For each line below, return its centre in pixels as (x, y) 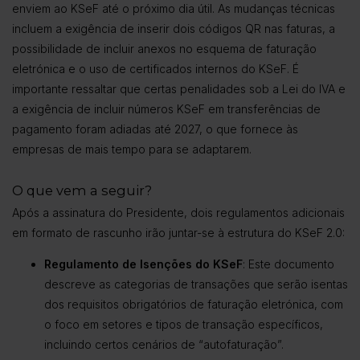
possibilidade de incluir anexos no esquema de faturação (164, 49)
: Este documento (288, 264)
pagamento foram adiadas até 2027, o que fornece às (155, 129)
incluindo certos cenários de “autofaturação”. (164, 345)
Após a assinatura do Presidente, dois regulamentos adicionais (178, 213)
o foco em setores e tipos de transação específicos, (184, 325)
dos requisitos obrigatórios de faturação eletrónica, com (194, 305)
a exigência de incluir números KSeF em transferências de (166, 109)
